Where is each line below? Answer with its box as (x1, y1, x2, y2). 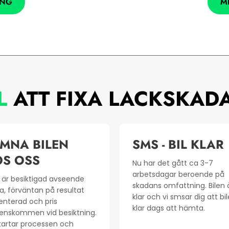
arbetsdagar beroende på (132, 169, 224, 180)
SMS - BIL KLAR (132, 135, 224, 154)
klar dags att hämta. (132, 203, 205, 214)
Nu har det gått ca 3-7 (132, 158, 213, 169)
